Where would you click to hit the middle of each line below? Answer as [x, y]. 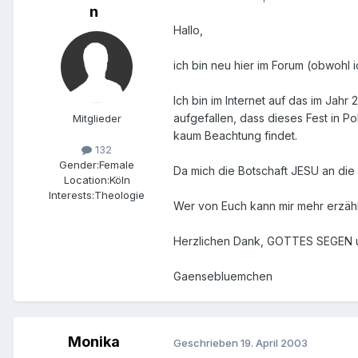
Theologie [119, 195]
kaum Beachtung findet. [235, 136]
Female [117, 165]
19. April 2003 [274, 342]
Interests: [72, 195]
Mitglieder [97, 119]
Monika [93, 342]
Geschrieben [207, 342]
